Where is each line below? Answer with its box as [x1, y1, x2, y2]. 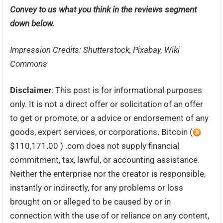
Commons [10, 59, 48, 69]
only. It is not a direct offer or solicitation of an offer [10, 99, 204, 109]
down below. [10, 18, 55, 28]
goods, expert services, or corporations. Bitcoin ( [10, 127, 193, 137]
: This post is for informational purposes [51, 85, 203, 95]
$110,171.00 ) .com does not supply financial [10, 141, 180, 151]
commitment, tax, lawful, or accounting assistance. [10, 155, 200, 165]
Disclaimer [10, 85, 52, 95]
